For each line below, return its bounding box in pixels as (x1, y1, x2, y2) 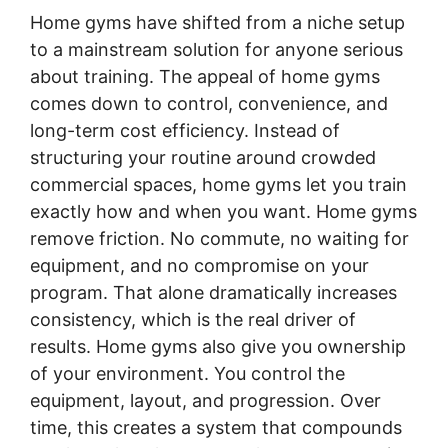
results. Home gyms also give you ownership (30, 336, 406, 358)
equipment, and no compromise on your (30, 255, 369, 277)
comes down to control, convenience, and (30, 93, 388, 115)
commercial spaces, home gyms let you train (30, 174, 407, 196)
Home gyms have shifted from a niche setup (30, 12, 405, 34)
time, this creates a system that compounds (30, 417, 402, 439)
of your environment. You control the (30, 363, 345, 385)
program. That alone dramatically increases (30, 282, 397, 304)
